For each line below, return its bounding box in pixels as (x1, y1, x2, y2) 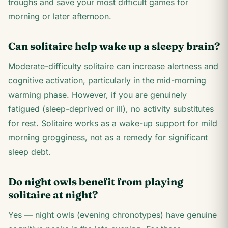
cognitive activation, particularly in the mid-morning (8, 75, 206, 85)
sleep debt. (8, 147, 51, 157)
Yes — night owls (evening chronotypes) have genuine (8, 210, 217, 220)
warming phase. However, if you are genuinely (8, 90, 187, 100)
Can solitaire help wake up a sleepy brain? (8, 40, 220, 52)
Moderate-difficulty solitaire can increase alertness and (8, 61, 218, 71)
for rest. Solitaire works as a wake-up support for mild (8, 118, 217, 128)
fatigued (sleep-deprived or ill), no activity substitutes (8, 104, 214, 114)
